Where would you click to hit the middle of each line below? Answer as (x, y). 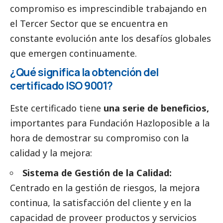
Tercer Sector (49, 23)
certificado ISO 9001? (62, 85)
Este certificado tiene (57, 108)
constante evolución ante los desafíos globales (111, 38)
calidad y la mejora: (52, 153)
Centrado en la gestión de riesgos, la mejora (105, 187)
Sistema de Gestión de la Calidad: (97, 172)
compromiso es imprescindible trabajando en (108, 8)
